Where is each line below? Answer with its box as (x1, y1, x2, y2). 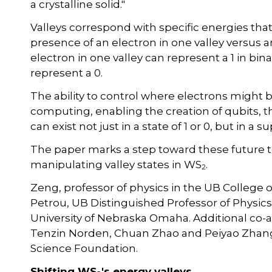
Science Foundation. (30, 242, 138, 254)
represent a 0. (30, 66, 103, 79)
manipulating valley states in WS (30, 158, 202, 171)
